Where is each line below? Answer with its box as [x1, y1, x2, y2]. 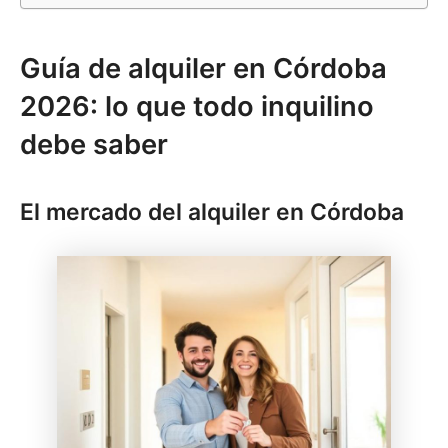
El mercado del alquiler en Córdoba [20, 198, 404, 227]
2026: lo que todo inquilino [20, 90, 374, 124]
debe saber [20, 128, 168, 162]
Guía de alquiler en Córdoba [20, 52, 387, 86]
